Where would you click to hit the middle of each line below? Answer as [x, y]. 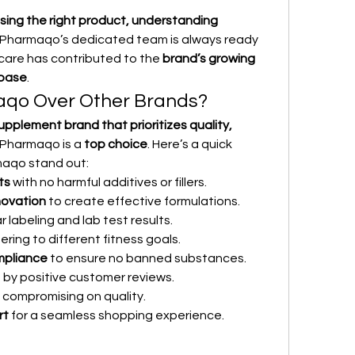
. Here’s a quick [190, 144]
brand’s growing [209, 59]
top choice [116, 144]
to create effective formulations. [143, 201]
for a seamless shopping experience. [116, 315]
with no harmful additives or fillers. [109, 182]
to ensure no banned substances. [147, 258]
